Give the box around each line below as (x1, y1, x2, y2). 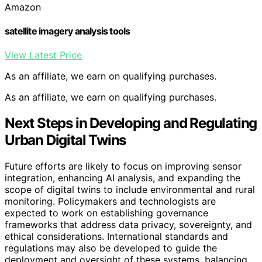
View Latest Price (5, 49, 82, 61)
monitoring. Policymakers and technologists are (5, 195, 216, 208)
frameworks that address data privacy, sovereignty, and (5, 219, 252, 231)
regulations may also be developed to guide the (5, 242, 217, 254)
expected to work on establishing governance (5, 207, 208, 219)
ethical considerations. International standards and (5, 230, 228, 243)
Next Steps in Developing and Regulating (5, 115, 257, 132)
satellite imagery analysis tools (5, 25, 130, 37)
